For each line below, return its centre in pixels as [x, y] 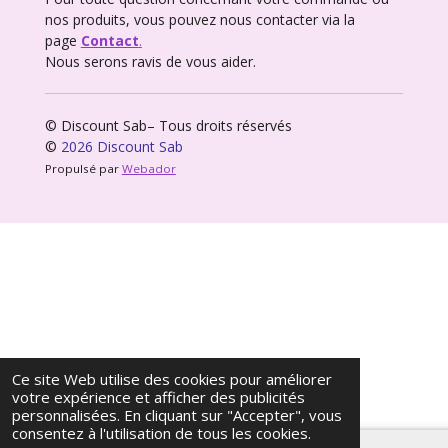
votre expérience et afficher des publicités [158, 397]
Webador [148, 169]
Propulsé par [83, 169]
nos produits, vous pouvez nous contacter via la [199, 20]
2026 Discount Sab [121, 147]
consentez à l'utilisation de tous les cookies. [161, 433]
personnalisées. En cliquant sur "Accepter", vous [177, 415]
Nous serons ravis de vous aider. [150, 62]
